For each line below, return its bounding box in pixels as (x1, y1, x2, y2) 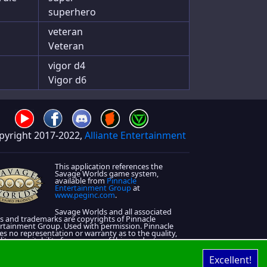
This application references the (55, 161, 163, 172)
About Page (139, 252, 182, 262)
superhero (48, 5, 96, 18)
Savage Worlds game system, (55, 168, 159, 179)
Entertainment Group (55, 182, 132, 193)
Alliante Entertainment (85, 129, 187, 142)
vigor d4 (48, 59, 85, 72)
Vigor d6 (48, 73, 86, 86)
